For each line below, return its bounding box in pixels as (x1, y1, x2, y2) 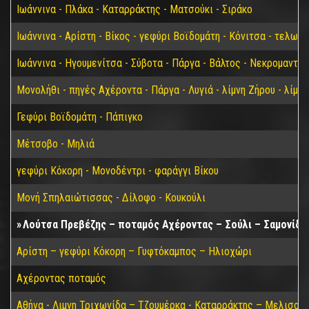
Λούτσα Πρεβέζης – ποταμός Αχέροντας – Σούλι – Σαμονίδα (23, 218, 307, 231)
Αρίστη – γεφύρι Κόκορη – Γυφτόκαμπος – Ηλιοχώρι (17, 245, 252, 258)
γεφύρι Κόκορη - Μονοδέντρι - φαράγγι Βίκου (17, 164, 219, 177)
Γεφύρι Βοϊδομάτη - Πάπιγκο (17, 110, 143, 123)
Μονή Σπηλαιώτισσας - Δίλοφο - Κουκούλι (17, 191, 206, 204)
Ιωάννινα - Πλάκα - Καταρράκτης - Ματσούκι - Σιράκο (17, 3, 252, 16)
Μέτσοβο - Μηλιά (17, 137, 94, 150)
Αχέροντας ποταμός (17, 272, 106, 285)
